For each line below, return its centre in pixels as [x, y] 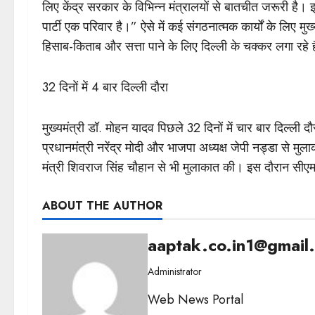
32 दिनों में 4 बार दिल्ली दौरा [105, 87]
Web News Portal [195, 299]
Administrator [175, 271]
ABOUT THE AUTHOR [102, 205]
